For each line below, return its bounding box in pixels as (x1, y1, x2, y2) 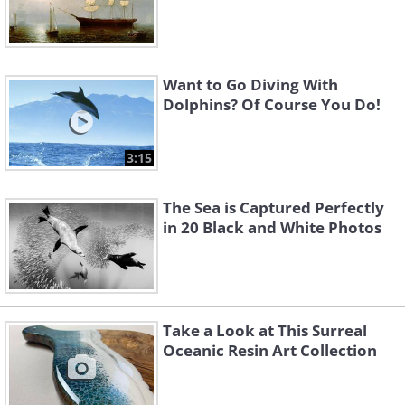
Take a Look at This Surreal (163, 320, 367, 341)
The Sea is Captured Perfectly (163, 197, 384, 218)
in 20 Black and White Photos (163, 217, 381, 238)
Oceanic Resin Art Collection (163, 340, 377, 361)
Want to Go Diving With (163, 74, 338, 95)
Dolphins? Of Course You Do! (163, 94, 381, 115)
